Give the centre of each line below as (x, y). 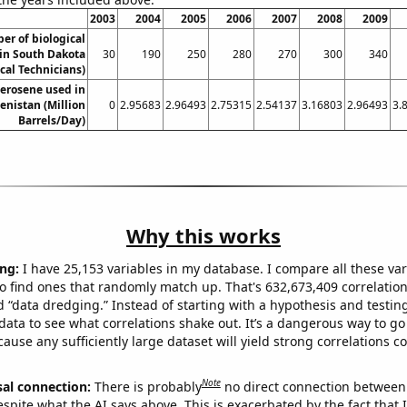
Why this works (203, 236)
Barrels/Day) (51, 121)
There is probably (148, 386)
